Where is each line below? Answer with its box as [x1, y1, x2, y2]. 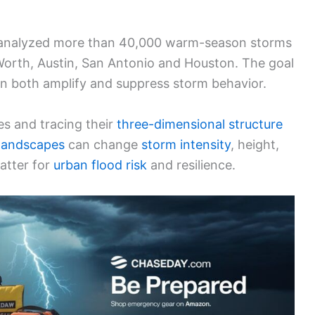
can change [65, 137, 141, 153]
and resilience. [147, 157, 236, 173]
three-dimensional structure [117, 117, 283, 132]
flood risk [91, 157, 147, 173]
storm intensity [141, 137, 231, 153]
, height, [231, 137, 279, 153]
